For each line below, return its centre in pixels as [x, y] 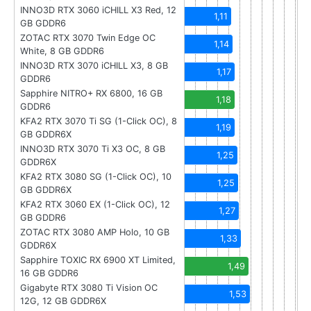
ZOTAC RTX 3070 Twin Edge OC [88, 38]
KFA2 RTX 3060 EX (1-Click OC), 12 [95, 205]
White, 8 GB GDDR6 [62, 51]
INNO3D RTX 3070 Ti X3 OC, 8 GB [93, 149]
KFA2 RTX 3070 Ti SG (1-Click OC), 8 [99, 121]
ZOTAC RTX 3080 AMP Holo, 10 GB [95, 233]
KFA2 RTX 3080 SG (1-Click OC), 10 [96, 177]
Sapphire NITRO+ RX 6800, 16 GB [91, 94]
